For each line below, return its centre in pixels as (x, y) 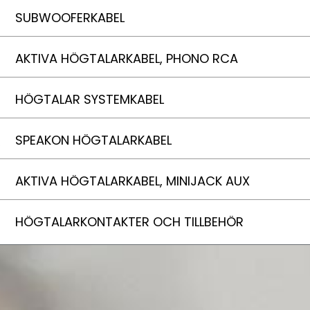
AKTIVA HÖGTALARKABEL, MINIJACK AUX (133, 181)
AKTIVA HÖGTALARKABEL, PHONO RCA (127, 58)
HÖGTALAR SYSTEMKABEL (90, 99)
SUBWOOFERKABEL (70, 18)
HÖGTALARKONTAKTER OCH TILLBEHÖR (129, 222)
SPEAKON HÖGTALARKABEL (93, 140)
